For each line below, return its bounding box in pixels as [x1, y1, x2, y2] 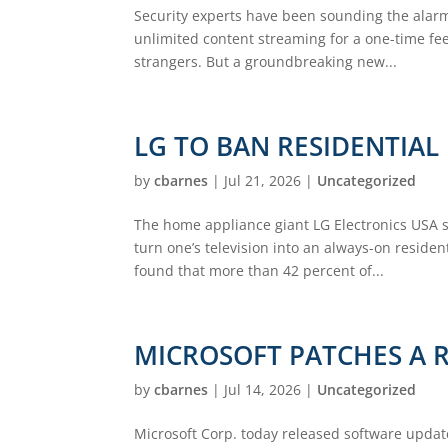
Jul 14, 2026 [224, 379, 302, 399]
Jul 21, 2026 [224, 170, 302, 190]
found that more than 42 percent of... [134, 260, 385, 280]
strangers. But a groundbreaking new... [134, 51, 398, 71]
